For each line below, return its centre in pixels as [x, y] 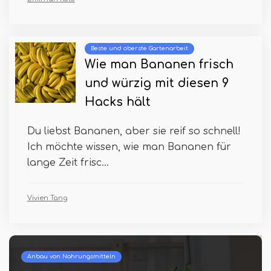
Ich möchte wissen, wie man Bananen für [129, 147]
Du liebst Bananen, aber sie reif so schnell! [134, 132]
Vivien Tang [47, 198]
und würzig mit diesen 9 [157, 83]
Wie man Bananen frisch [159, 65]
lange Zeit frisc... [68, 163]
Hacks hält [118, 102]
